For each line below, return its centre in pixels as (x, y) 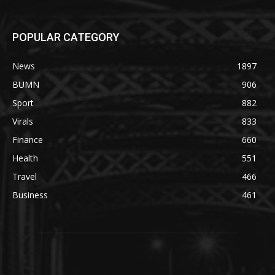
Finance (28, 139)
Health (25, 158)
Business (30, 195)
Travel (25, 176)
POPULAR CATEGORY (66, 37)
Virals (23, 121)
